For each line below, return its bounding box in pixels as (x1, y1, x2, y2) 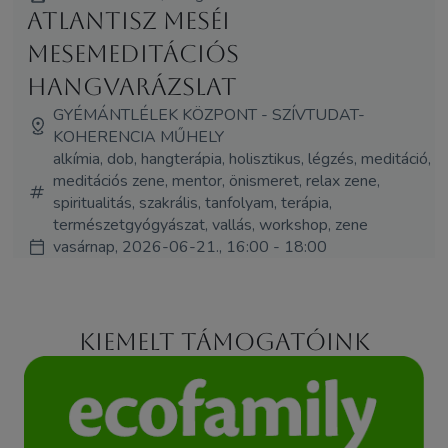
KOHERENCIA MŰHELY (52, 125, 224, 148)
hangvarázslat (26, 72, 237, 101)
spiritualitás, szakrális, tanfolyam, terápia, (52, 191, 332, 214)
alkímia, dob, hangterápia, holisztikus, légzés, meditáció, (52, 147, 431, 170)
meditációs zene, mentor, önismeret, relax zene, (52, 169, 380, 192)
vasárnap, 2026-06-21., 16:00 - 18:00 (52, 235, 327, 258)
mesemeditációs (26, 39, 239, 68)
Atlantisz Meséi (26, 6, 230, 35)
